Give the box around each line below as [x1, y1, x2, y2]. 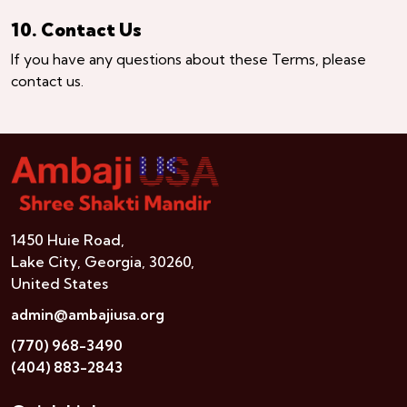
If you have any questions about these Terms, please [11, 49, 366, 68]
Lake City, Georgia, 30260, [11, 252, 194, 271]
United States [11, 273, 108, 293]
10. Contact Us [11, 17, 142, 41]
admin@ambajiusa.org [11, 304, 164, 323]
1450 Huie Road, [11, 230, 124, 249]
